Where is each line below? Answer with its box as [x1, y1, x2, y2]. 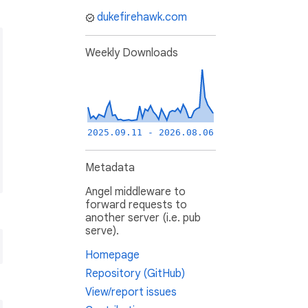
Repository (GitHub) [85, 267, 185, 281]
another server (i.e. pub [85, 211, 201, 225]
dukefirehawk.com [97, 10, 187, 25]
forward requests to [85, 198, 187, 212]
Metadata [85, 161, 135, 175]
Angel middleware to [85, 185, 186, 199]
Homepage [85, 248, 140, 263]
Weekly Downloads [85, 46, 178, 60]
